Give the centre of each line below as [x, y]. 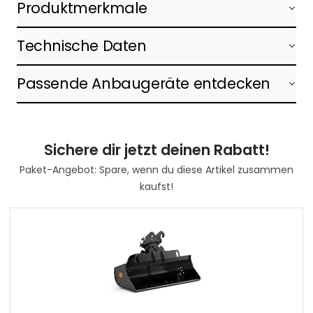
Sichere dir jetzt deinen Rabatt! [156, 150]
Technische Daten [82, 45]
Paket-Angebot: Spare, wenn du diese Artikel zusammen [156, 169]
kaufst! [156, 186]
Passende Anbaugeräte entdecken [144, 83]
